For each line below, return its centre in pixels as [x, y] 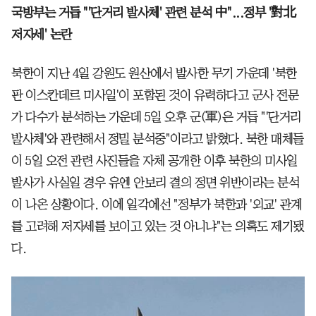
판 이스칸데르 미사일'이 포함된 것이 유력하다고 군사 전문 [155, 96]
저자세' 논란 [42, 35]
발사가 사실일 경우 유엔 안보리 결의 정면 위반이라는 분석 [155, 183]
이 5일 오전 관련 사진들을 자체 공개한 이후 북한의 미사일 [154, 161]
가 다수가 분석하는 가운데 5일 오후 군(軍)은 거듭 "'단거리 [156, 117]
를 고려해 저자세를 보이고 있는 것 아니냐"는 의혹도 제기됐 [158, 227]
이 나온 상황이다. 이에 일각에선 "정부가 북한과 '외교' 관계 [157, 205]
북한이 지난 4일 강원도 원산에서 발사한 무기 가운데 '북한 [154, 74]
